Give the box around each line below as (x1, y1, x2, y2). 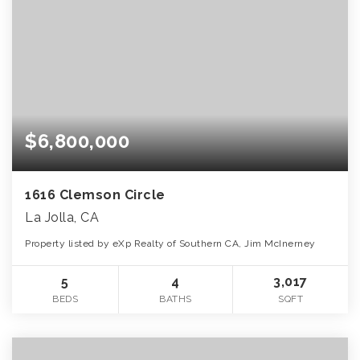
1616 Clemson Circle (25, 186, 166, 202)
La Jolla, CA (25, 209, 99, 225)
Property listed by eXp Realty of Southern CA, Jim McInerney (25, 237, 316, 249)
